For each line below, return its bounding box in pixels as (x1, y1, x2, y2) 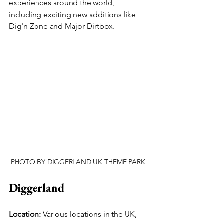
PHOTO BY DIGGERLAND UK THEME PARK (11, 157, 145, 166)
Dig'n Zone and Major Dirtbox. (9, 21, 115, 31)
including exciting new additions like (9, 10, 138, 19)
